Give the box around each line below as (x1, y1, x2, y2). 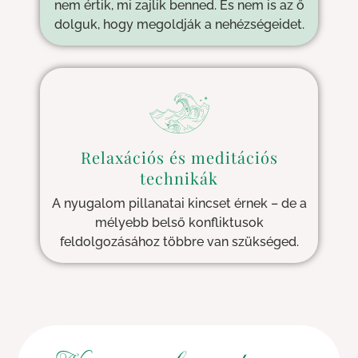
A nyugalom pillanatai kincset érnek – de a (51, 196, 307, 212)
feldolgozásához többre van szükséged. (59, 234, 299, 250)
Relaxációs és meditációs (80, 146, 278, 169)
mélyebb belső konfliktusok (94, 215, 264, 231)
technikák (140, 167, 218, 189)
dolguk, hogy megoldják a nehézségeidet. (54, 17, 304, 33)
